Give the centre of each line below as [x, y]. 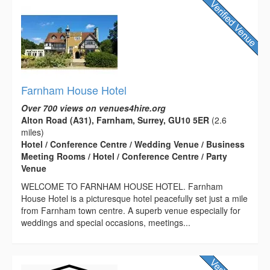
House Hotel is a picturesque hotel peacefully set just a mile [134, 198]
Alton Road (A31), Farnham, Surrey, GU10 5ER [115, 120]
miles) [33, 132]
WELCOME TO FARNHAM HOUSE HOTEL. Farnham [122, 186]
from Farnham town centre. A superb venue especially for [131, 210]
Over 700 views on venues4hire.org [93, 108]
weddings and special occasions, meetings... [106, 222]
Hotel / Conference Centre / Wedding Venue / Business [133, 144]
